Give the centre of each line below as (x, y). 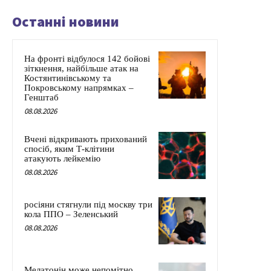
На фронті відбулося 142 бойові (87, 59)
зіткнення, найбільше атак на (81, 69)
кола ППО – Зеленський (71, 214)
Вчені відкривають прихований (86, 139)
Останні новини (66, 22)
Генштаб (41, 98)
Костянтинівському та (68, 78)
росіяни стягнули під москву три (88, 205)
